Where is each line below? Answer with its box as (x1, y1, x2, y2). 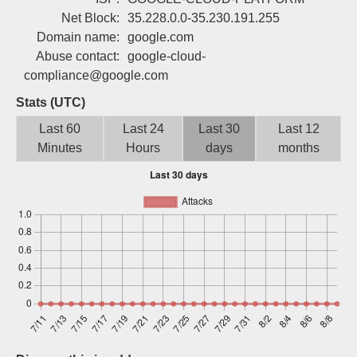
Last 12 (277, 122, 320, 135)
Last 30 (198, 122, 241, 135)
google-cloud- (127, 49, 206, 63)
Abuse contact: (36, 49, 120, 63)
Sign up (240, 10, 287, 24)
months (277, 141, 320, 155)
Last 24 (122, 122, 164, 135)
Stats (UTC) (16, 96, 85, 109)
